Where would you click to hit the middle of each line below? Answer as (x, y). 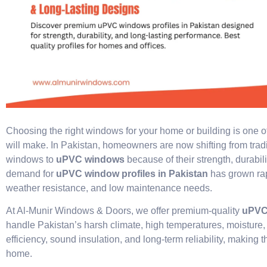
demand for (31, 174)
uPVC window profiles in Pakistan (132, 174)
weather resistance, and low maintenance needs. (109, 188)
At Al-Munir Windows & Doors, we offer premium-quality (124, 211)
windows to (31, 160)
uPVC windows (90, 160)
